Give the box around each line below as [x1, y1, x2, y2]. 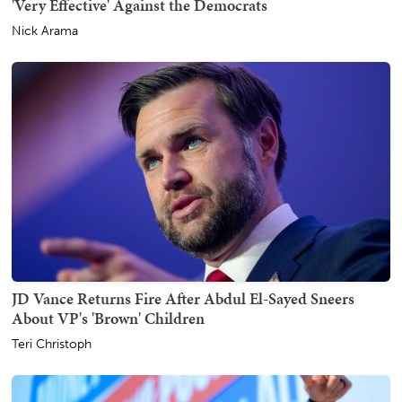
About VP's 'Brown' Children [12, 306, 205, 329]
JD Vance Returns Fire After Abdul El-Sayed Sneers [12, 286, 354, 310]
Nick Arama [12, 23, 78, 39]
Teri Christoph [12, 336, 92, 352]
